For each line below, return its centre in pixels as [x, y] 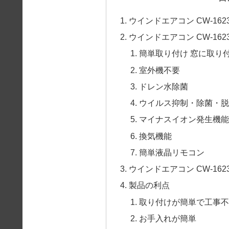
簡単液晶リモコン [171, 152]
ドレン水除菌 [163, 86]
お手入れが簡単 [167, 218]
